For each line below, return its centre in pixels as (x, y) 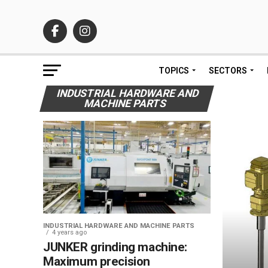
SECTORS (228, 71)
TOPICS (174, 71)
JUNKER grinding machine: (115, 247)
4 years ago (69, 232)
